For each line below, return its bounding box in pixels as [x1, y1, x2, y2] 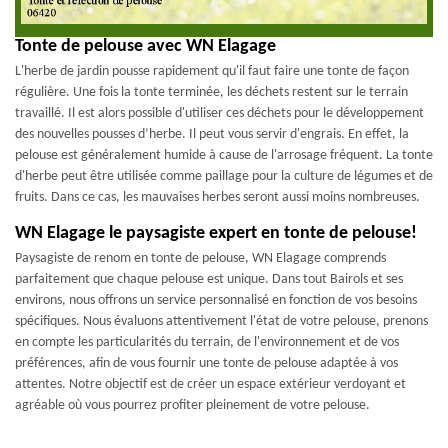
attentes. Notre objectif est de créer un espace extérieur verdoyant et [15, 377, 406, 392]
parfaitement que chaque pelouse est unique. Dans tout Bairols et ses [15, 272, 403, 287]
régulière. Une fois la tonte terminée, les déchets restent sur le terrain [15, 85, 408, 100]
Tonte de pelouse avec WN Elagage [15, 37, 276, 56]
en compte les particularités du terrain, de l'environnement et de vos [15, 335, 399, 350]
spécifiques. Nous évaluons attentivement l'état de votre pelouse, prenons [15, 314, 428, 329]
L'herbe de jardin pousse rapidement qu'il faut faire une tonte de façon [15, 64, 409, 79]
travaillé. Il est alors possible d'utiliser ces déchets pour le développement [15, 106, 424, 121]
